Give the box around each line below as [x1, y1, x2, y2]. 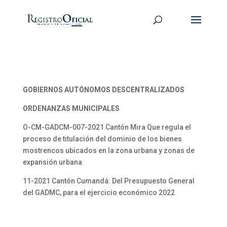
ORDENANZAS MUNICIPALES [22, 104, 120, 112]
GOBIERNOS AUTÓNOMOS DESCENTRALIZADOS [22, 86, 184, 94]
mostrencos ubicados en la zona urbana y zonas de [22, 146, 195, 155]
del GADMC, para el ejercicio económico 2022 [22, 188, 175, 197]
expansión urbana [22, 158, 82, 166]
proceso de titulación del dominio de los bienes [22, 135, 182, 143]
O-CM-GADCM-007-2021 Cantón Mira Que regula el [22, 123, 191, 131]
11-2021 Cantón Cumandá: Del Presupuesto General [22, 177, 195, 185]
